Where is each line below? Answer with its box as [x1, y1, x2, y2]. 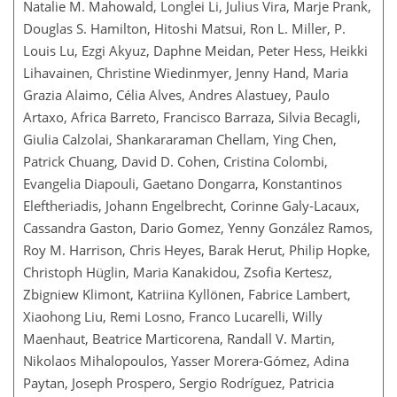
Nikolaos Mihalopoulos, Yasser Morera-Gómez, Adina [23, 352, 349, 370]
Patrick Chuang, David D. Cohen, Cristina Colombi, [23, 152, 328, 170]
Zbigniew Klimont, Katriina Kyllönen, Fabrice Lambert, [23, 285, 351, 303]
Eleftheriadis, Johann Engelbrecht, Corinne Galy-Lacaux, [23, 197, 360, 214]
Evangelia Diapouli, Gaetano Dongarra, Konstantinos [23, 175, 342, 192]
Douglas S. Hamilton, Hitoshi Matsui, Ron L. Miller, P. [23, 19, 346, 37]
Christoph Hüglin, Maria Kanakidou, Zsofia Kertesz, [23, 263, 332, 281]
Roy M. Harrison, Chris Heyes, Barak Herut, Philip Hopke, [23, 241, 370, 259]
